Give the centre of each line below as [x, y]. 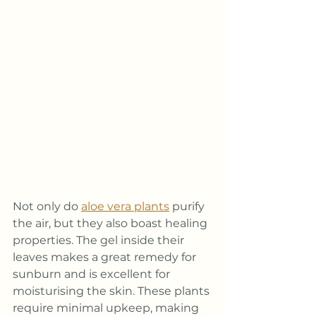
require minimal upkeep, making [107, 308]
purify [188, 206]
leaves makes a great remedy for [106, 257]
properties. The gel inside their [100, 240]
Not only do [47, 206]
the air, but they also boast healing [111, 223]
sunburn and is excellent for [93, 274]
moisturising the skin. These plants [113, 291]
